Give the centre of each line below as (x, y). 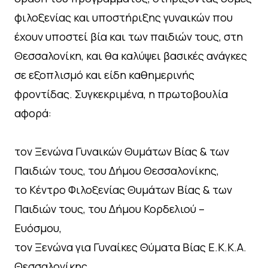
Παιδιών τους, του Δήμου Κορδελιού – (109, 208)
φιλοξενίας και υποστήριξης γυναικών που (124, 17)
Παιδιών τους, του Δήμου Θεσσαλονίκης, (117, 170)
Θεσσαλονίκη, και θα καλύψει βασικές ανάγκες (131, 55)
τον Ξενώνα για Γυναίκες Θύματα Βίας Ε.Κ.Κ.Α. (130, 247)
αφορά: (33, 113)
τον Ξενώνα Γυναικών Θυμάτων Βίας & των (122, 151)
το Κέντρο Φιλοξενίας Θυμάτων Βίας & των (123, 189)
